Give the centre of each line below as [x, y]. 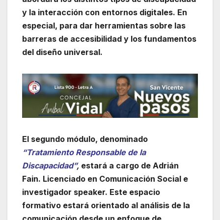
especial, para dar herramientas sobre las [104, 26]
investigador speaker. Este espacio [91, 192]
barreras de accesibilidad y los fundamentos [109, 39]
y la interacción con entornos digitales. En [105, 13]
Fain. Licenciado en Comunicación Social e [105, 179]
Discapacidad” [49, 165]
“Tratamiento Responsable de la [84, 152]
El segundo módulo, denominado [85, 139]
